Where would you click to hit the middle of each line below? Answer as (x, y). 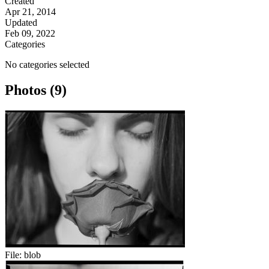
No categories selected (47, 65)
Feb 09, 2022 (30, 34)
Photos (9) (36, 90)
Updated (21, 23)
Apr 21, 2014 (30, 12)
